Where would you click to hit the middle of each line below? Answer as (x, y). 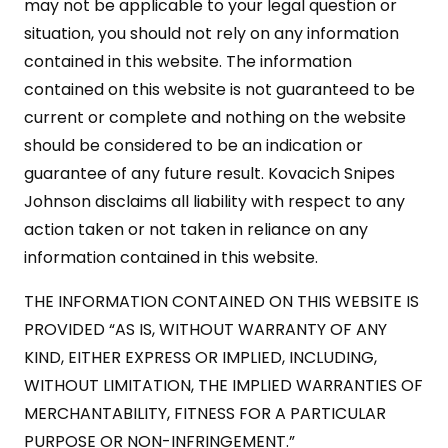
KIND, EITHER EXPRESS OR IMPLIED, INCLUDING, (200, 357)
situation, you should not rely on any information (211, 33)
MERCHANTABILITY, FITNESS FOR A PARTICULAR (205, 413)
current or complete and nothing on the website (215, 117)
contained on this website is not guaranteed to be (219, 89)
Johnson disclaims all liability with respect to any (214, 201)
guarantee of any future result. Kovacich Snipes (209, 173)
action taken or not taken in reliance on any (196, 229)
